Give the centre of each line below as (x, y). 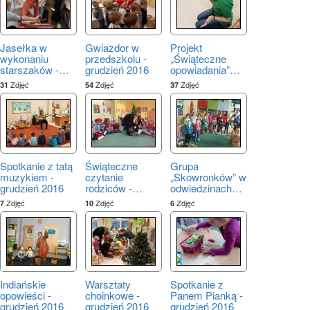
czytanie (104, 176)
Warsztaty (108, 284)
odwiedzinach (201, 188)
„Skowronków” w (208, 176)
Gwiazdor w (112, 47)
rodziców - (109, 188)
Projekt (186, 47)
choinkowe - (112, 295)
